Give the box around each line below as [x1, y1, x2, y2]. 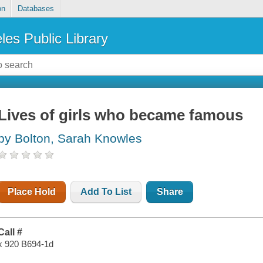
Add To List [80, 187, 132, 197]
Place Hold [8, 187, 56, 197]
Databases [17, 4, 54, 14]
